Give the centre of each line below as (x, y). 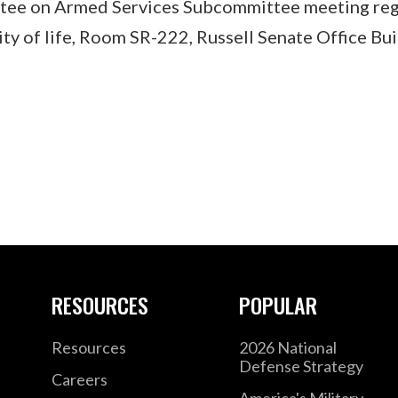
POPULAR (279, 304)
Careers (79, 379)
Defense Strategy (302, 366)
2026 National (288, 347)
